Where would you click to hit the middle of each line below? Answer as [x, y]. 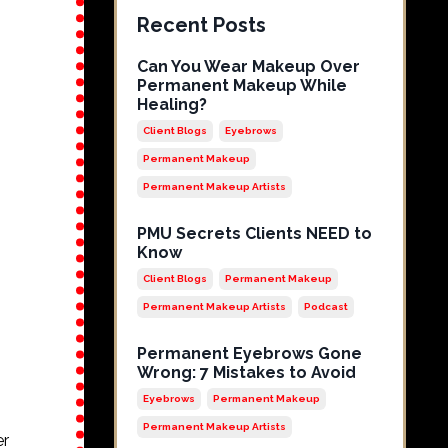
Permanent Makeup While [241, 85]
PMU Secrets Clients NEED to [254, 233]
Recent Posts [201, 24]
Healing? [171, 104]
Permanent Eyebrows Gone [249, 353]
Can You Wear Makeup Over [248, 66]
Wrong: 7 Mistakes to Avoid [246, 372]
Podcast [325, 306]
